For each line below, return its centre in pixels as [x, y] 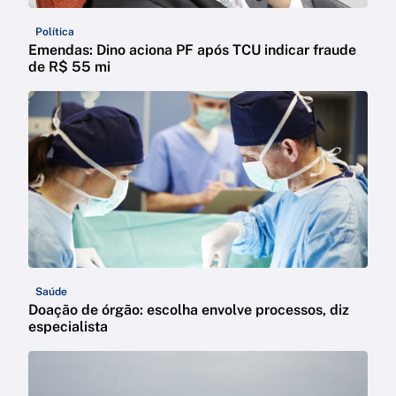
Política [55, 31]
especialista [68, 326]
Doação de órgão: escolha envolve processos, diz [189, 309]
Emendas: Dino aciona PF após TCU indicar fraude [192, 49]
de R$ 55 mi [69, 66]
